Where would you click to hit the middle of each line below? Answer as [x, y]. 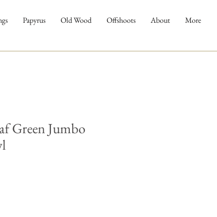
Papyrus [34, 20]
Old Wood [76, 20]
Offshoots [121, 20]
